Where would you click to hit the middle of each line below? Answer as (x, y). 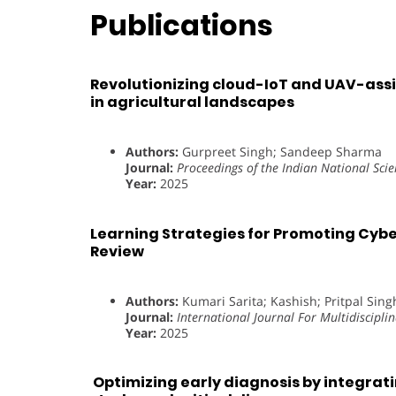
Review (117, 251)
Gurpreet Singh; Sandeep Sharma (280, 152)
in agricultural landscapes (192, 102)
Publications (182, 25)
